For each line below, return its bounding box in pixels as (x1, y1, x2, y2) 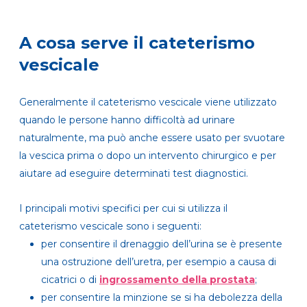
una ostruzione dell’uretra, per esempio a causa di (41, 256, 276, 269)
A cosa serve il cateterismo (19, 33, 255, 53)
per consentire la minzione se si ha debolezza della (41, 291, 282, 304)
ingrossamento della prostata (99, 273, 255, 286)
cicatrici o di (41, 273, 99, 286)
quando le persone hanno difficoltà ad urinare (19, 114, 235, 127)
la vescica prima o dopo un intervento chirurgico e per (19, 149, 276, 162)
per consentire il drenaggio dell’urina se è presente (41, 238, 282, 251)
